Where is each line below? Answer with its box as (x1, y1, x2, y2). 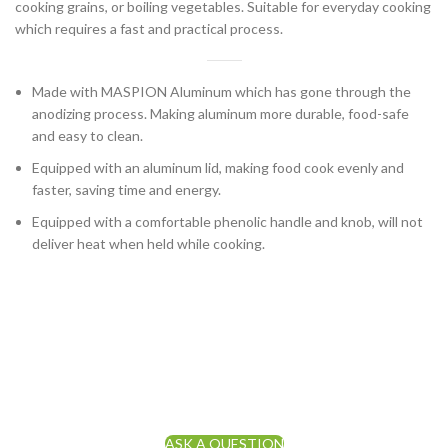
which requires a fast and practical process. (15, 19, 283, 37)
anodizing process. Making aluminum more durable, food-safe (32, 104, 409, 122)
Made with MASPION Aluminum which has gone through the (32, 82, 411, 100)
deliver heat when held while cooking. (32, 234, 265, 252)
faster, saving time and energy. (32, 180, 221, 198)
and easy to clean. (32, 126, 143, 144)
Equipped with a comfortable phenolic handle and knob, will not (32, 212, 423, 230)
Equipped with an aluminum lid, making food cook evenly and (32, 158, 404, 176)
